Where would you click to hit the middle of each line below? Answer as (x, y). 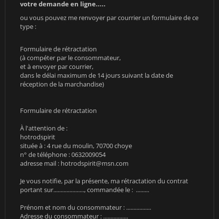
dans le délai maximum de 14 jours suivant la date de (97, 75)
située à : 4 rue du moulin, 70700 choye (76, 146)
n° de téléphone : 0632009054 (63, 154)
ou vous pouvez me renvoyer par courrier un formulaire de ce (109, 18)
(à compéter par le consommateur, (70, 58)
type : (28, 26)
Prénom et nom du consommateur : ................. (86, 207)
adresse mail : (40, 163)
